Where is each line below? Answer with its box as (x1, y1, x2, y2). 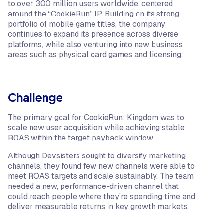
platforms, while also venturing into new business (8, 39, 183, 49)
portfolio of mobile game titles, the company (8, 19, 165, 29)
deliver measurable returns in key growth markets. (8, 201, 189, 212)
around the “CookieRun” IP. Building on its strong (8, 9, 179, 19)
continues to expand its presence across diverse (8, 29, 178, 39)
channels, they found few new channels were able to (8, 161, 195, 171)
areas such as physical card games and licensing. (8, 49, 183, 60)
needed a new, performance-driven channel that (8, 181, 179, 191)
